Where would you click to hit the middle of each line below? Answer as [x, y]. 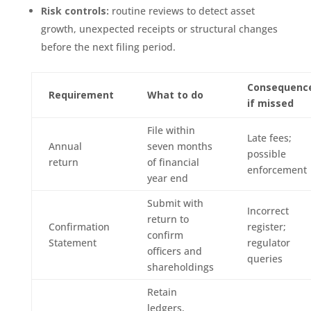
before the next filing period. [108, 47]
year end [167, 178]
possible [266, 153]
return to [168, 219]
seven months [179, 146]
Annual [65, 146]
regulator [268, 242]
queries [264, 258]
